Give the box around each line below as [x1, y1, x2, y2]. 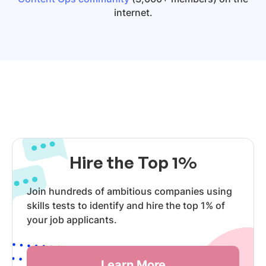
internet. [113, 7, 153, 18]
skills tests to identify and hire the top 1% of [27, 199, 225, 211]
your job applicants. [27, 214, 117, 226]
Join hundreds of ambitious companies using [27, 185, 232, 197]
